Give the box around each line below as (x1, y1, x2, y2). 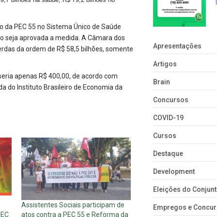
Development (153, 168, 195, 176)
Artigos (153, 60, 177, 68)
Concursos (153, 96, 188, 104)
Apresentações (153, 42, 201, 50)
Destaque (153, 150, 183, 158)
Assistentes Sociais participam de (21, 201, 124, 209)
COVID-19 (153, 114, 184, 122)
